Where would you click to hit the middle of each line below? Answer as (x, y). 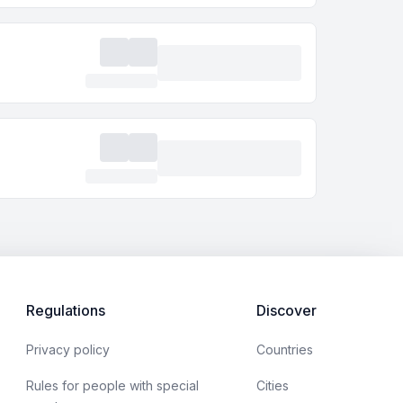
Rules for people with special (112, 385)
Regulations (66, 310)
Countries (285, 349)
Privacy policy (68, 349)
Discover (287, 310)
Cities (273, 385)
